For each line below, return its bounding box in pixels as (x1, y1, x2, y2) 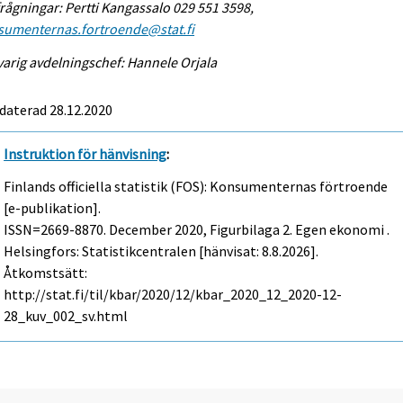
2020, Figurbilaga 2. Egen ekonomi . (172, 220, 390, 239)
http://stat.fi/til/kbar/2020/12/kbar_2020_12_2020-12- (4, 285, 343, 304)
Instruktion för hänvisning (4, 144, 167, 163)
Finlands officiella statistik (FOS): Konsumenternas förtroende (4, 177, 389, 196)
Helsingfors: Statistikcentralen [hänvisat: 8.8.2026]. (4, 242, 319, 261)
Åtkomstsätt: (4, 264, 88, 282)
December (109, 220, 173, 239)
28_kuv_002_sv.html (4, 307, 129, 326)
